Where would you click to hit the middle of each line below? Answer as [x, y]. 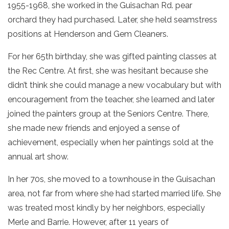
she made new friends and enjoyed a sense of [94, 128]
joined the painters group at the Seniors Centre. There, [108, 114]
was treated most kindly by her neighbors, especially [106, 208]
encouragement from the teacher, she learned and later [111, 99]
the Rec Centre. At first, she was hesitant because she [108, 71]
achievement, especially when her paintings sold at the [110, 142]
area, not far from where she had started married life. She [114, 193]
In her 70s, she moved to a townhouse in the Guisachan [111, 179]
